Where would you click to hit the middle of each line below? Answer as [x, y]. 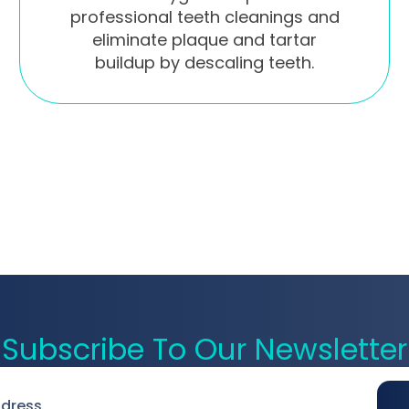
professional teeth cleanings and [204, 16]
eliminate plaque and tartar [204, 39]
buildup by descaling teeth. [204, 62]
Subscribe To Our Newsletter [204, 350]
